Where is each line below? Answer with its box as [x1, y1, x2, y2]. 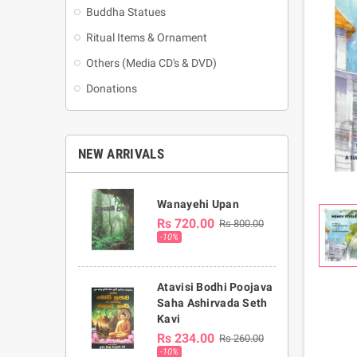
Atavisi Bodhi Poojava [157, 280, 273, 294]
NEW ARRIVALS [78, 146, 165, 163]
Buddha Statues [86, 6, 166, 19]
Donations [86, 82, 137, 96]
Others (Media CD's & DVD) [86, 57, 217, 70]
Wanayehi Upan [157, 198, 239, 211]
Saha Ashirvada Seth [157, 296, 268, 310]
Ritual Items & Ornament [86, 31, 207, 45]
